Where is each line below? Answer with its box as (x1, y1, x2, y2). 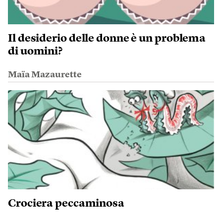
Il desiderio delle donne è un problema (8, 33, 206, 44)
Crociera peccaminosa (8, 198, 124, 209)
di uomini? (8, 46, 63, 57)
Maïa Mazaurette (8, 70, 82, 79)
